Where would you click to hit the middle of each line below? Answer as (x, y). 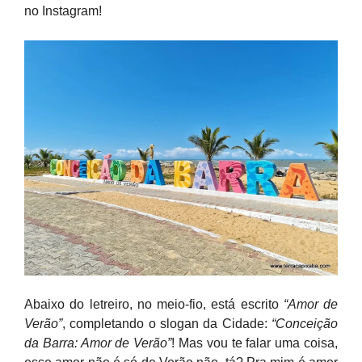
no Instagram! (63, 11)
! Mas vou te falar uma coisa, (255, 343)
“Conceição (305, 324)
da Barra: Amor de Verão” (98, 343)
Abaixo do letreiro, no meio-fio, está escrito (154, 304)
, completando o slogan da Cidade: (167, 324)
